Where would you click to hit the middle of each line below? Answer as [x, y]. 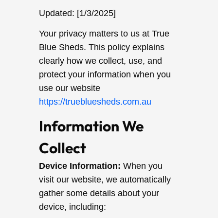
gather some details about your [99, 193]
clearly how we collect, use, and [100, 61]
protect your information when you [105, 74]
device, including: [73, 207]
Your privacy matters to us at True [104, 34]
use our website [70, 88]
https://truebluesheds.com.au [95, 102]
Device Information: [80, 166]
